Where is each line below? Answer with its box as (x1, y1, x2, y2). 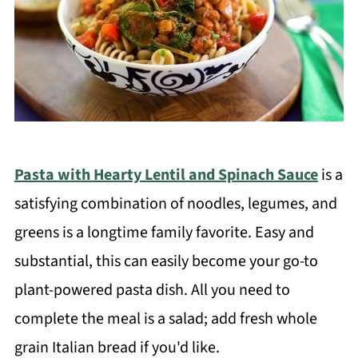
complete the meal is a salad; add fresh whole (14, 307, 317, 330)
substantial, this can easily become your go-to (14, 249, 318, 272)
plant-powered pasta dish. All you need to (14, 278, 290, 301)
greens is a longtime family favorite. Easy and (14, 221, 314, 244)
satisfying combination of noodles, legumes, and (14, 192, 337, 215)
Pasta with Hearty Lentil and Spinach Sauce (14, 163, 318, 186)
